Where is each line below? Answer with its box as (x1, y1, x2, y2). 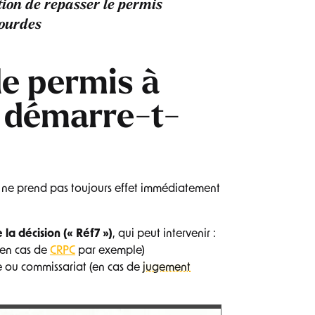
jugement (143, 262, 191, 274)
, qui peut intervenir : (112, 229, 216, 240)
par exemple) (75, 245, 145, 257)
